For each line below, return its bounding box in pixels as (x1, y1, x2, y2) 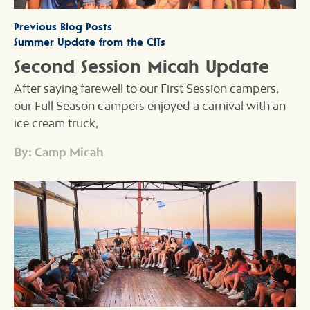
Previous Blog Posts (14, 20, 112, 34)
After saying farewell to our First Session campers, (14, 81, 279, 95)
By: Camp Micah (14, 144, 104, 159)
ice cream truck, (14, 116, 99, 130)
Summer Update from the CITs (14, 35, 165, 49)
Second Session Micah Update (14, 54, 269, 77)
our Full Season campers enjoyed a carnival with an (14, 98, 286, 113)
